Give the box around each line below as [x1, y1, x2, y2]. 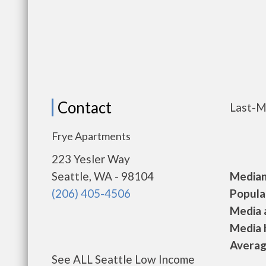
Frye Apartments [52, 129, 131, 142]
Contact [58, 98, 112, 117]
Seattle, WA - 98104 [52, 169, 154, 183]
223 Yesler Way [52, 152, 130, 166]
